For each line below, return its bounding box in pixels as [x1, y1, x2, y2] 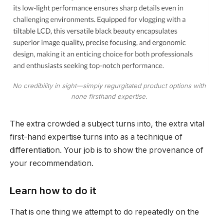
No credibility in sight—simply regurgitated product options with [12, 82, 206, 90]
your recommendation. [10, 159, 93, 168]
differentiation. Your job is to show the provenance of [10, 145, 203, 155]
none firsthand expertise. [71, 92, 147, 101]
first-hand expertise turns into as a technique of [10, 132, 182, 142]
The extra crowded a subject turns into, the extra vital [10, 119, 204, 129]
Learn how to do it [10, 184, 96, 197]
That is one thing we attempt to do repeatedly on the [10, 207, 199, 217]
